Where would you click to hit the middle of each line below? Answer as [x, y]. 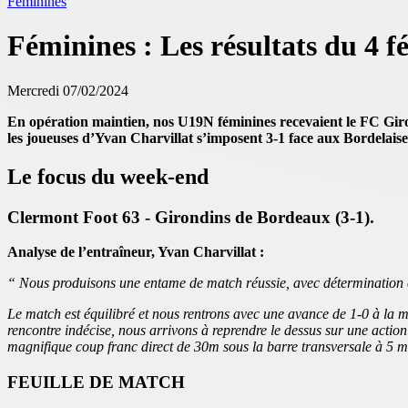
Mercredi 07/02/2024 [68, 90]
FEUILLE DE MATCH [96, 382]
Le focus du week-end [108, 176]
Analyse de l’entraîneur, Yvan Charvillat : [136, 252]
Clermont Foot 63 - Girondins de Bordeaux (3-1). [191, 217]
